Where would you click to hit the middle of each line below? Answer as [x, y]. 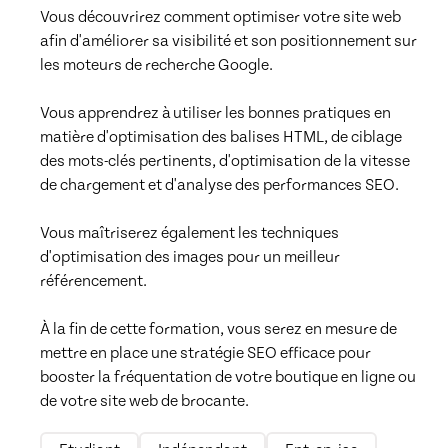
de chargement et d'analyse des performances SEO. [221, 184]
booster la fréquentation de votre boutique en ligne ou [228, 376]
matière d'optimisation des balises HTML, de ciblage [221, 136]
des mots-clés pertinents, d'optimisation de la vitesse [225, 160]
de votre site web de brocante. [144, 400]
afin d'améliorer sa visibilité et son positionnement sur [228, 40]
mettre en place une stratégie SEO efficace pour [205, 352]
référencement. [95, 280]
